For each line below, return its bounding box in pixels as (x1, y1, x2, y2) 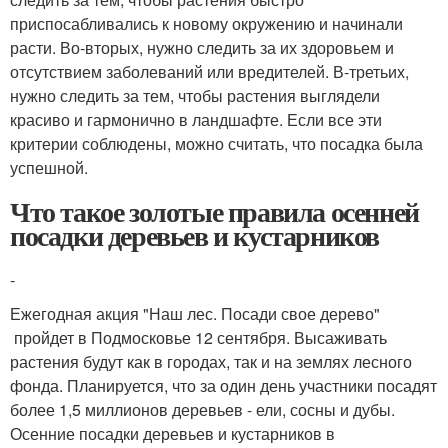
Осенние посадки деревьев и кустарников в (10, 421, 335, 445)
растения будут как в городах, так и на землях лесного (10, 349, 412, 373)
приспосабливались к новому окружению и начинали (10, 11, 403, 35)
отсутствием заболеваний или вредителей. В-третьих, (10, 59, 409, 83)
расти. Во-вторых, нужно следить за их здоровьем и (10, 35, 394, 59)
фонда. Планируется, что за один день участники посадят (10, 373, 437, 397)
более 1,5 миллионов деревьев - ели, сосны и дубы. (10, 397, 395, 421)
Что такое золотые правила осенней (10, 190, 419, 232)
